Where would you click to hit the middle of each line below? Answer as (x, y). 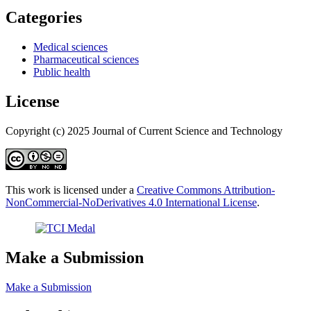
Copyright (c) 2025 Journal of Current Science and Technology (144, 131)
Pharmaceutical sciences (86, 59)
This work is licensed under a (71, 190)
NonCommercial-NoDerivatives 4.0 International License (131, 202)
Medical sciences (70, 47)
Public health (62, 72)
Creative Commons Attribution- (206, 190)
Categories (44, 17)
